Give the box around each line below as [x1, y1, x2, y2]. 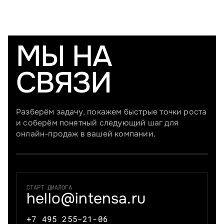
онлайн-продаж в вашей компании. [16, 128, 155, 139]
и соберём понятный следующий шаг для [16, 117, 178, 128]
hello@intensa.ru [26, 189, 146, 208]
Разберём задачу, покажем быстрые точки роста [16, 106, 207, 117]
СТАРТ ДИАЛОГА [26, 183, 72, 191]
